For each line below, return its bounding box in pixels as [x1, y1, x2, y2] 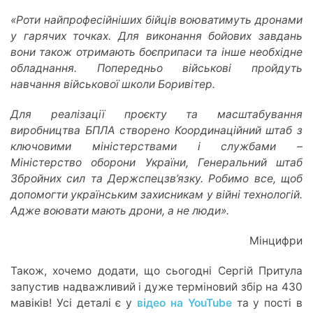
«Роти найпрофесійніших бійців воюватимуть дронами [10, 13, 303, 27]
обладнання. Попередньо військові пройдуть [10, 61, 303, 75]
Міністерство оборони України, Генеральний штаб [10, 155, 303, 169]
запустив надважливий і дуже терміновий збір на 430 [10, 279, 303, 293]
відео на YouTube [137, 296, 232, 310]
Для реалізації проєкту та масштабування [10, 107, 303, 121]
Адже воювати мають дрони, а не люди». [10, 203, 229, 217]
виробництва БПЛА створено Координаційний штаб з [10, 123, 303, 137]
